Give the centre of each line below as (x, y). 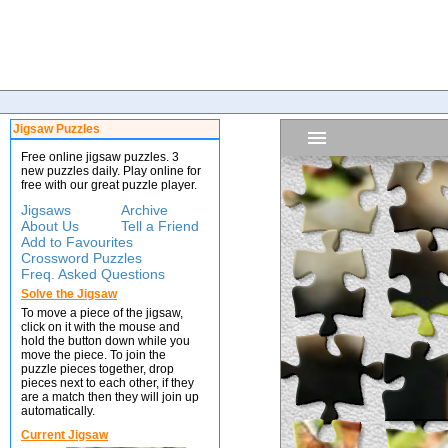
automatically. (58, 411)
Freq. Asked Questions (93, 274)
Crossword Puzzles (81, 258)
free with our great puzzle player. (109, 185)
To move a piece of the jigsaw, (102, 313)
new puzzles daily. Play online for (111, 171)
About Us (50, 226)
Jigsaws (46, 210)
